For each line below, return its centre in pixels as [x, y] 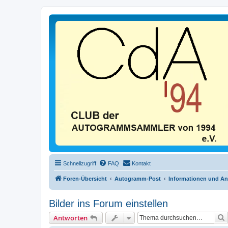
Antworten [70, 218]
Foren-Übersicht [85, 178]
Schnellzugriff [80, 163]
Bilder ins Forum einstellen [108, 203]
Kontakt [141, 163]
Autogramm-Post [138, 178]
